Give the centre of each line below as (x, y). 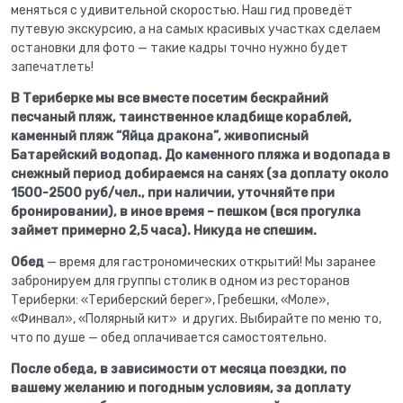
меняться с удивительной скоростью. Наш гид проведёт (182, 10)
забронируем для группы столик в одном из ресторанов (180, 281)
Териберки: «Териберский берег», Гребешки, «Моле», (170, 300)
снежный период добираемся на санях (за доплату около (200, 174)
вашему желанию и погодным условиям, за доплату (181, 388)
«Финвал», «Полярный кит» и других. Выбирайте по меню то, (196, 318)
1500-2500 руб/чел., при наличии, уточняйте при (173, 193)
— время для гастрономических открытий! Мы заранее (210, 262)
